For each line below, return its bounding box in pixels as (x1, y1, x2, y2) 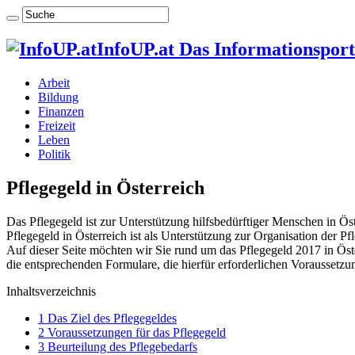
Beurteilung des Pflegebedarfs (44, 339, 197, 353)
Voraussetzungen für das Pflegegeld (44, 325, 226, 339)
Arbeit (38, 75, 70, 90)
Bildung (38, 90, 78, 104)
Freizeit (38, 118, 75, 132)
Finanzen (38, 104, 84, 118)
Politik (38, 147, 71, 161)
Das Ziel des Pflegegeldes (44, 311, 177, 325)
